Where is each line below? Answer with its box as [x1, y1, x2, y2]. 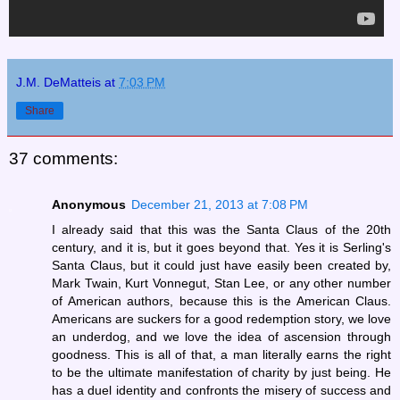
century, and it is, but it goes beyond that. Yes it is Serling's [52, 240, 391, 255]
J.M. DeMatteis [16, 74, 101, 89]
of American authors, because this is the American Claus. [52, 294, 391, 309]
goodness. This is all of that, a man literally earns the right [52, 347, 391, 362]
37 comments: [9, 148, 118, 168]
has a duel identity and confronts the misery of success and [52, 383, 391, 398]
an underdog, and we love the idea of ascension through [52, 329, 391, 345]
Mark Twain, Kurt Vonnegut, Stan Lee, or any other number [52, 276, 391, 291]
